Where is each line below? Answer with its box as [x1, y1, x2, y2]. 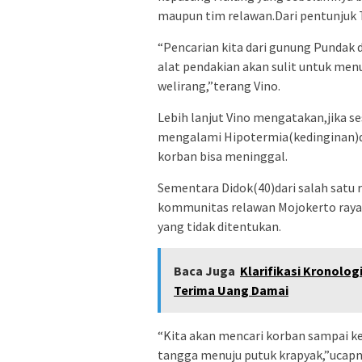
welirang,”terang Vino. [158, 77, 280, 94]
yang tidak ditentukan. [158, 217, 281, 234]
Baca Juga [174, 262, 235, 279]
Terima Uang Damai [174, 281, 288, 298]
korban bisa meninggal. [158, 147, 288, 164]
